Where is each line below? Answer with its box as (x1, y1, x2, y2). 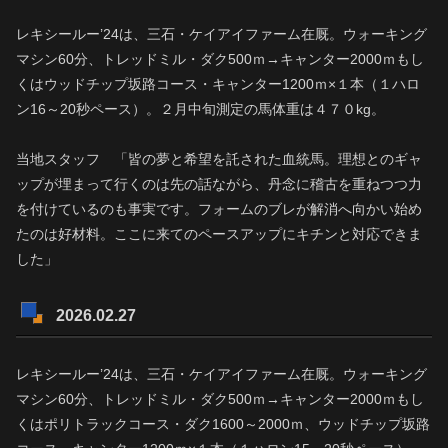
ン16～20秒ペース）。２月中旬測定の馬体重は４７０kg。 (16, 100, 385, 117)
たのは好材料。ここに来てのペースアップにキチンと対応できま (16, 226, 422, 243)
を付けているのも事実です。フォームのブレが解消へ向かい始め (16, 201, 422, 218)
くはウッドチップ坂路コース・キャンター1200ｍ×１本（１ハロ (16, 75, 420, 92)
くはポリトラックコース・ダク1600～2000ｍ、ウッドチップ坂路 (16, 416, 430, 433)
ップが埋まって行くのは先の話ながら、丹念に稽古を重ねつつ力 (16, 176, 422, 193)
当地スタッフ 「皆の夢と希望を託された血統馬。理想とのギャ (16, 151, 422, 168)
